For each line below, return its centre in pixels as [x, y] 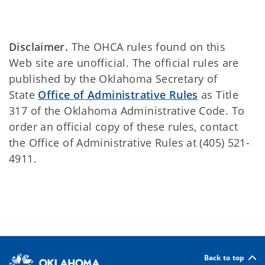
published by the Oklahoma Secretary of [113, 79]
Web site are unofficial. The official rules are [124, 63]
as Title [218, 95]
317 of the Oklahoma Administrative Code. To [127, 111]
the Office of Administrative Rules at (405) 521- [130, 143]
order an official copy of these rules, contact [124, 127]
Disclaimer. [39, 47]
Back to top [224, 257]
